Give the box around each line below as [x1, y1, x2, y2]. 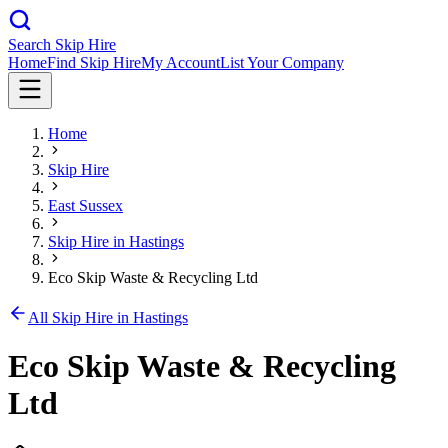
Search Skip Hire [8, 36, 116, 53]
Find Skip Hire [47, 54, 141, 71]
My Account [141, 54, 220, 71]
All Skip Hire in [28, 309, 133, 326]
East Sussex [48, 197, 123, 214]
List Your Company [220, 54, 344, 71]
